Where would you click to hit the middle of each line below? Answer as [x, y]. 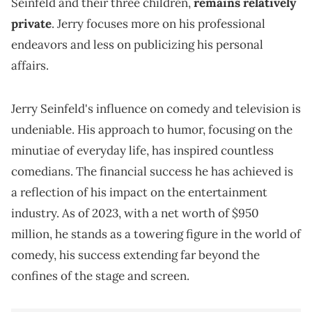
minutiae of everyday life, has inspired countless [142, 151]
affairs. [30, 66]
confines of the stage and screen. [100, 276]
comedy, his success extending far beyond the [135, 255]
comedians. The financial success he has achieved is [152, 172]
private [31, 24]
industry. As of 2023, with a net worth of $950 [135, 213]
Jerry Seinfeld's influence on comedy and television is [156, 109]
